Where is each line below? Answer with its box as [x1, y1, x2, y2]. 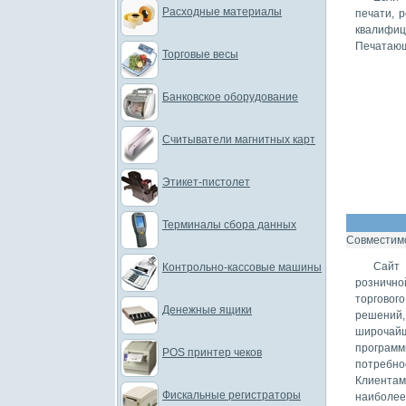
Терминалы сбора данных [162, 218, 296, 231]
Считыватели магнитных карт [162, 133, 315, 146]
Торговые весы [162, 48, 238, 61]
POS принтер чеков [162, 346, 262, 359]
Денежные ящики [162, 304, 252, 316]
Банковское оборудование [162, 91, 298, 103]
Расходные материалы [162, 5, 282, 18]
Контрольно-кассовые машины [162, 261, 322, 274]
